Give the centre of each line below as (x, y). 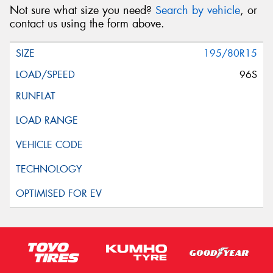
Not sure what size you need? (83, 11)
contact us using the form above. (87, 24)
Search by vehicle (198, 11)
